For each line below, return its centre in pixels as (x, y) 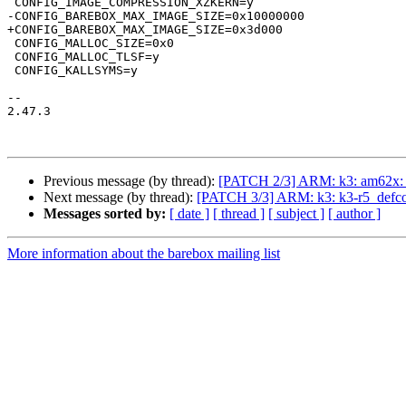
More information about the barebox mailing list (144, 254)
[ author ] (354, 214)
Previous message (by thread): (131, 181)
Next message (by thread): (120, 198)
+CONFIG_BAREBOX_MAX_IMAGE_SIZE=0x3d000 (145, 30)
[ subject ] (296, 214)
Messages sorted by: (105, 214)
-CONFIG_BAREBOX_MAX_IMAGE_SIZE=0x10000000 (156, 16)
